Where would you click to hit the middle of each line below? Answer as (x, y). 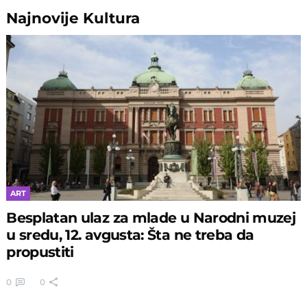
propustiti (40, 251)
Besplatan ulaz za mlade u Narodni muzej (151, 217)
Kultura (112, 18)
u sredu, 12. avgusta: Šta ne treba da (130, 234)
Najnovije (45, 18)
